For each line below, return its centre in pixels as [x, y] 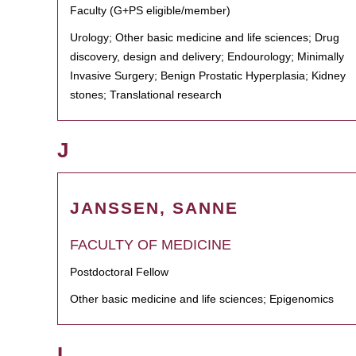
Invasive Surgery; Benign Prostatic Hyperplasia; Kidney [208, 75]
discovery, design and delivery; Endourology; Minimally [207, 56]
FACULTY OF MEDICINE [151, 245]
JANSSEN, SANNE [154, 208]
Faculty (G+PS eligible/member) [150, 10]
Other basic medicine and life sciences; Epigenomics [202, 299]
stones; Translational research [146, 95]
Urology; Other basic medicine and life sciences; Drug [205, 37]
